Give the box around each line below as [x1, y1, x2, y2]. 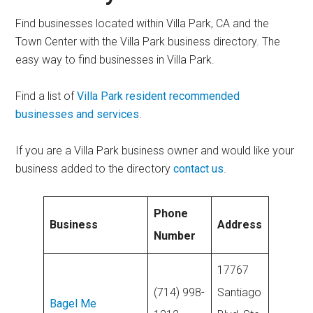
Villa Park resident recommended [77, 89, 240, 103]
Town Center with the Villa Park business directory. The [15, 35, 281, 48]
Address [217, 218, 263, 231]
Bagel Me [50, 297, 97, 310]
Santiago [217, 286, 262, 299]
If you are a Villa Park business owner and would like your [15, 144, 295, 157]
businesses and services [15, 108, 140, 121]
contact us [173, 162, 224, 175]
